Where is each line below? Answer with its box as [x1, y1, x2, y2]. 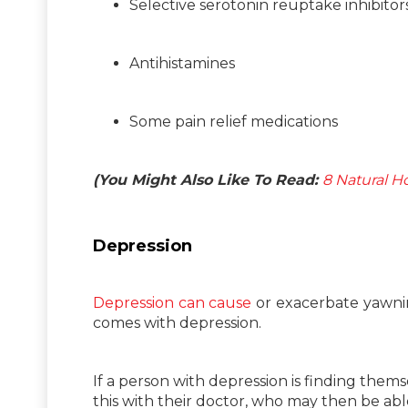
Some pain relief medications [129, 112, 338, 130]
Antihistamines [129, 54, 235, 72]
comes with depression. [93, 313, 261, 331]
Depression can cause [93, 293, 252, 311]
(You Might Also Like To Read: [93, 170, 322, 189]
